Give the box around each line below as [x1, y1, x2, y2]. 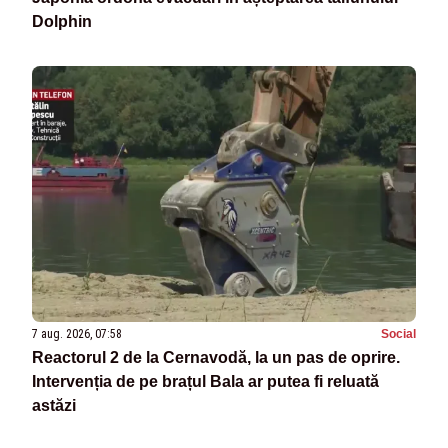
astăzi [32, 397, 76, 415]
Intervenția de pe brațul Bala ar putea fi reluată [32, 373, 379, 391]
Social [381, 327, 416, 342]
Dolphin [32, 13, 92, 31]
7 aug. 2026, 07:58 [32, 327, 122, 342]
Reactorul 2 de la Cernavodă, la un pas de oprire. [32, 349, 400, 367]
